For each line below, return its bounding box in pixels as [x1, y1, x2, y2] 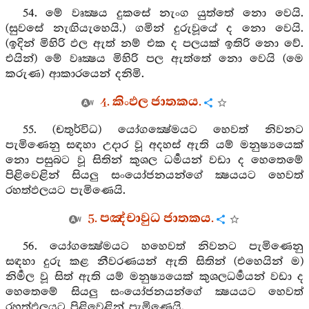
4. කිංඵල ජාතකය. [99, 93, 201, 111]
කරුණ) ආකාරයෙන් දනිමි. [6, 68, 144, 81]
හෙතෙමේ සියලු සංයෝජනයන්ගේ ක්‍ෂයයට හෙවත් [6, 286, 303, 299]
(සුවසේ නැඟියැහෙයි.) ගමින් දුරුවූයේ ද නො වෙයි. [6, 22, 303, 35]
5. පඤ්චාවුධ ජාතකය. [87, 210, 214, 228]
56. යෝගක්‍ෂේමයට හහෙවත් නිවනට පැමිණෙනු [22, 240, 303, 253]
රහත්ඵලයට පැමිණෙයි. [6, 184, 126, 197]
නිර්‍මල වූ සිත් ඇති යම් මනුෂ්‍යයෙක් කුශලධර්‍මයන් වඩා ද [6, 270, 303, 283]
